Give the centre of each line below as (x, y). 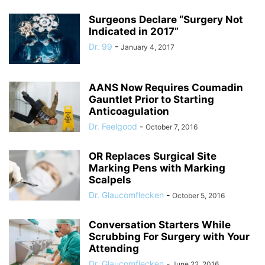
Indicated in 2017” (134, 31)
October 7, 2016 (172, 127)
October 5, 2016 (198, 195)
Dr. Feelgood (113, 126)
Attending (114, 248)
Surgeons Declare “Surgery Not (166, 20)
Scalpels (110, 180)
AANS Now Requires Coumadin (166, 88)
